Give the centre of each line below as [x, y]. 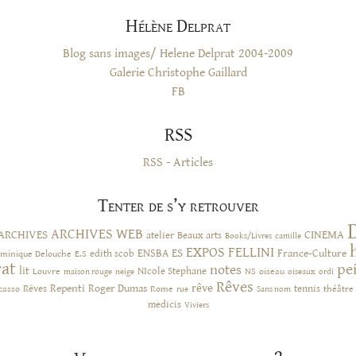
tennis [307, 288]
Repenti [68, 288]
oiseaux [301, 271]
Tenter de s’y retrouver [178, 205]
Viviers [196, 304]
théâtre [339, 288]
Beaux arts [199, 235]
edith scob [112, 253]
